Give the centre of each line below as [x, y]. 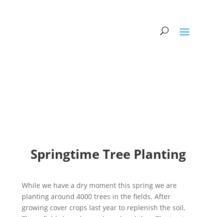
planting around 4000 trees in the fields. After [96, 196]
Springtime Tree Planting [108, 154]
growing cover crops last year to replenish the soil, [104, 207]
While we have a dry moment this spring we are [99, 185]
